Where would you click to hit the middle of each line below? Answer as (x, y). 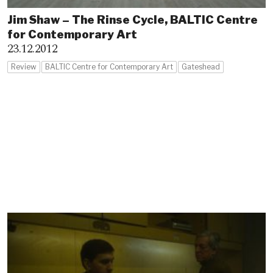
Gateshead (201, 67)
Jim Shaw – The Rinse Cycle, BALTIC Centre (133, 20)
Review (24, 67)
